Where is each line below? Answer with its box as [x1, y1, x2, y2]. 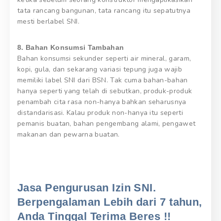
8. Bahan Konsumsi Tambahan [17, 43, 124, 51]
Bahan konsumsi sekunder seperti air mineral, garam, [17, 53, 191, 63]
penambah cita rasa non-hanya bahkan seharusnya [17, 97, 186, 107]
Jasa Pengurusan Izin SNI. [17, 181, 156, 194]
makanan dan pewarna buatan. [17, 129, 120, 139]
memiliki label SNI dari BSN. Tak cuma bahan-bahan [17, 75, 188, 85]
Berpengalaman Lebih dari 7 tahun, [17, 195, 202, 208]
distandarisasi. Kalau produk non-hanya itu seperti [17, 108, 184, 117]
